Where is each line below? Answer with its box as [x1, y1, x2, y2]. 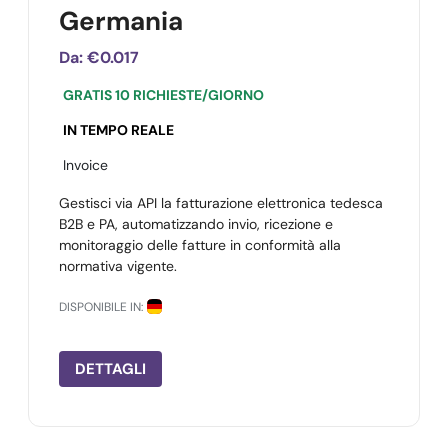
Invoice [63, 156, 108, 174]
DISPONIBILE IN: [59, 299, 143, 315]
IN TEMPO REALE [63, 121, 174, 139]
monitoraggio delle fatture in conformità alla [59, 236, 341, 254]
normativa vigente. [59, 257, 177, 275]
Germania [59, 4, 183, 38]
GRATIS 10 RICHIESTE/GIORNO [63, 86, 264, 104]
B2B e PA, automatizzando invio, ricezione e [59, 215, 333, 233]
